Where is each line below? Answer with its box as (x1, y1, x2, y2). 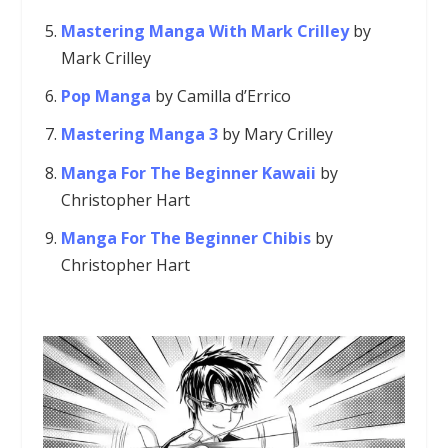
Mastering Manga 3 (60, 123, 218, 146)
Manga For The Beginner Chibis (60, 226, 311, 249)
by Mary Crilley (217, 123, 333, 146)
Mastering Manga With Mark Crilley (60, 19, 349, 42)
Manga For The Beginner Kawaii (60, 161, 316, 184)
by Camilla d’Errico (150, 85, 291, 108)
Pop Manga (60, 85, 151, 108)
